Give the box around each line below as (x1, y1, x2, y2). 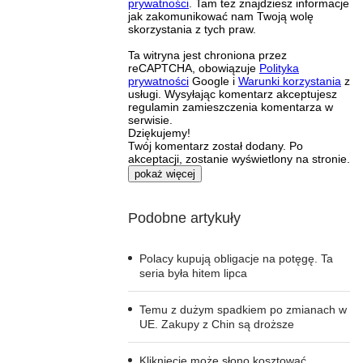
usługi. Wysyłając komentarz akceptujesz (128, 87, 337, 100)
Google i (189, 74, 238, 88)
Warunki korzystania (238, 74, 341, 88)
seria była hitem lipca (139, 266, 247, 280)
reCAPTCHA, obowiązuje (128, 61, 259, 75)
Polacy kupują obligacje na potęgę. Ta (139, 251, 333, 265)
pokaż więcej (135, 167, 195, 180)
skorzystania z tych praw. (128, 22, 256, 36)
